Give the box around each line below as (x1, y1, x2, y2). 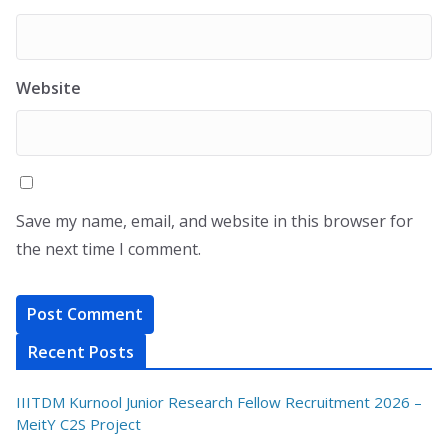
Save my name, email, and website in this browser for (16, 210, 413, 232)
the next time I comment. (16, 238, 201, 260)
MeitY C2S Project (16, 414, 141, 434)
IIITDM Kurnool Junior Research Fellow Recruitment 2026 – (16, 392, 422, 412)
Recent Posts (28, 341, 134, 363)
